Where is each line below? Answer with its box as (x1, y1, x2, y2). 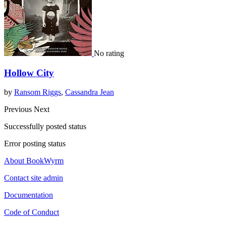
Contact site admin (4, 174, 63, 183)
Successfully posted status (4, 122, 86, 131)
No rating (94, 48, 124, 58)
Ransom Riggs (14, 88, 61, 97)
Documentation (4, 191, 53, 200)
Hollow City (4, 67, 54, 78)
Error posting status (4, 139, 66, 148)
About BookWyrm (4, 156, 64, 165)
